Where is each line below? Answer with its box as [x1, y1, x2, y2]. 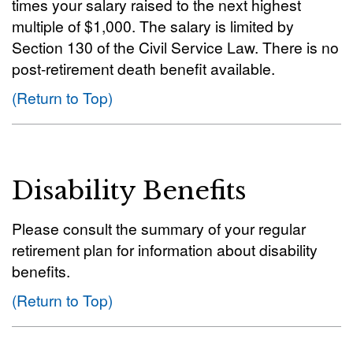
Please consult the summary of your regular [12, 217, 306, 239]
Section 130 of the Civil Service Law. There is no [12, 36, 339, 58]
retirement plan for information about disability [12, 239, 318, 260]
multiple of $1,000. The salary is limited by [12, 15, 294, 36]
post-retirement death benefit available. [12, 58, 275, 79]
